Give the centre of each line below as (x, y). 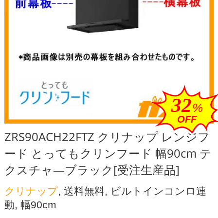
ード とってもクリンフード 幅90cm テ (108, 153)
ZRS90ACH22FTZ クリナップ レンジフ (107, 136)
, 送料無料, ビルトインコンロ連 (132, 191)
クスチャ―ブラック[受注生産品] (92, 169)
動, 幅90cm (30, 204)
